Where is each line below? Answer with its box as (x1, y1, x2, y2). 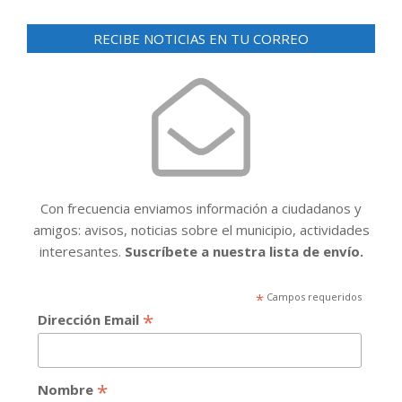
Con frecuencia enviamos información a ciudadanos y (40, 198, 362, 217)
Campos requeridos (263, 289, 362, 303)
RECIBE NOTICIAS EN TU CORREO (93, 29, 309, 48)
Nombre (37, 380, 97, 399)
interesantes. (39, 241, 125, 260)
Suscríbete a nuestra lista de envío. (124, 241, 363, 260)
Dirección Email (37, 310, 143, 328)
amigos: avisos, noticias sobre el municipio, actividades (32, 220, 370, 239)
